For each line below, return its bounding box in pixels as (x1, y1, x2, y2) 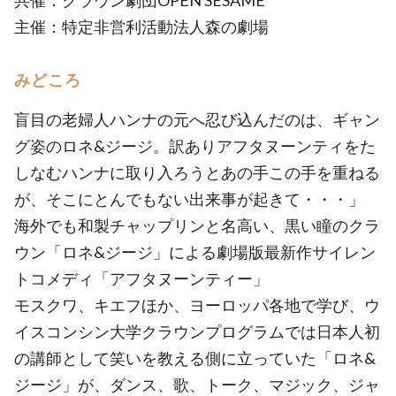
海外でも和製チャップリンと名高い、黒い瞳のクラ (14, 216, 380, 235)
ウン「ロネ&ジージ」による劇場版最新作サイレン (14, 242, 376, 262)
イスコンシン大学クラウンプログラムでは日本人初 (14, 322, 380, 341)
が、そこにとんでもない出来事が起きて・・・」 (14, 189, 364, 209)
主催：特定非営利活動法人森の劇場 (14, 17, 285, 36)
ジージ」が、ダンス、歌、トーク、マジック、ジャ (14, 375, 380, 394)
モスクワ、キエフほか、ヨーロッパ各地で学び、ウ (14, 295, 380, 315)
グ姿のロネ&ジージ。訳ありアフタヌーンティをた (14, 136, 376, 156)
